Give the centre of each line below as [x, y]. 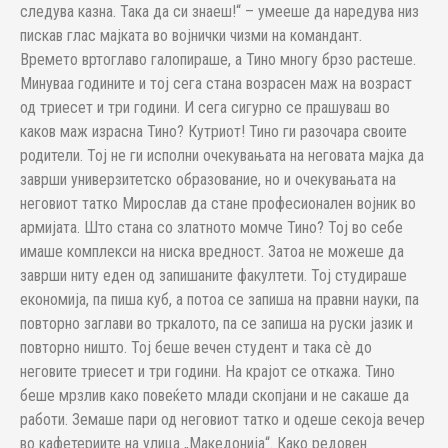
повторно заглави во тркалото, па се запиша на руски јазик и [216, 323]
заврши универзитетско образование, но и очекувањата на [208, 179]
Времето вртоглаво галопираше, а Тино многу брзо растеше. [218, 59]
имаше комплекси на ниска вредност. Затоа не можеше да [212, 251]
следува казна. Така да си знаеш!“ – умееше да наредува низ [219, 11]
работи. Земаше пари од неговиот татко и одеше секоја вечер [222, 419]
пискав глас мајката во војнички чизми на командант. [191, 35]
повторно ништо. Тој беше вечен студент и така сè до [196, 347]
